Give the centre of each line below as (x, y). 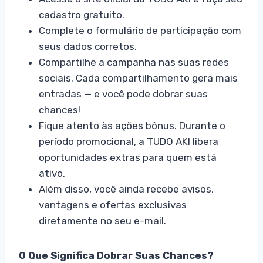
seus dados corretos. (88, 47)
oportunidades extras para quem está (128, 158)
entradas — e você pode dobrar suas (123, 94)
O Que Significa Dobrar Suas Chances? (116, 256)
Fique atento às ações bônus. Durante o (132, 126)
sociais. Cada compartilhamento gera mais (138, 78)
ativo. (52, 173)
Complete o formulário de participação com (140, 31)
